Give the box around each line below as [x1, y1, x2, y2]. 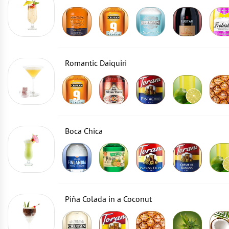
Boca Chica [65, 126, 103, 136]
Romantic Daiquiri [65, 58, 127, 68]
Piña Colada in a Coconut [65, 194, 152, 204]
